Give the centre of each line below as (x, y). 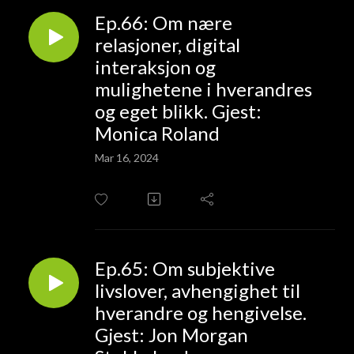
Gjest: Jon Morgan (171, 334)
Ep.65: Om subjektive (185, 268)
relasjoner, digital (168, 44)
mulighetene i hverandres (203, 88)
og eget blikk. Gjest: (178, 111)
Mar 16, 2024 (127, 157)
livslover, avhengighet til (198, 290)
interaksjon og (155, 66)
